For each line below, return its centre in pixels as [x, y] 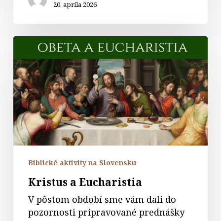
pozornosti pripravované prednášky [106, 212]
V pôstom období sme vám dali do [102, 200]
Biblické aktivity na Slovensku [82, 163]
